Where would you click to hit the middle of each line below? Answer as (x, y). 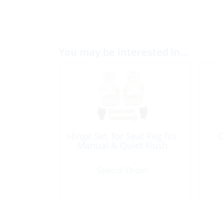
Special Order (122, 170)
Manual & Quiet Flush (122, 145)
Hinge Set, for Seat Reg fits (122, 136)
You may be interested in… (123, 52)
